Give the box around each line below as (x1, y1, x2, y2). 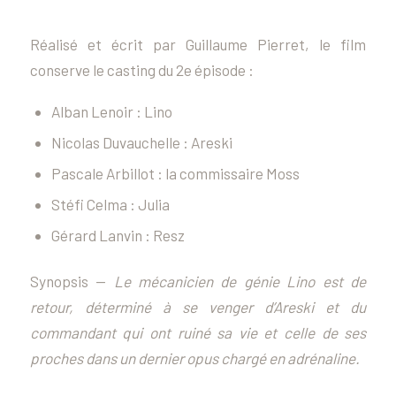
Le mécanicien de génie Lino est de (113, 271, 367, 290)
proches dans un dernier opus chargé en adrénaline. (29, 348, 360, 367)
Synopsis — (29, 271, 114, 290)
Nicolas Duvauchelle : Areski (50, 133, 232, 151)
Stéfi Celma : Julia (50, 194, 170, 213)
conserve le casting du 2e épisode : (29, 61, 254, 80)
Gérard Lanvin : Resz (50, 225, 185, 244)
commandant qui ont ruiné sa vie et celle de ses (29, 323, 367, 341)
